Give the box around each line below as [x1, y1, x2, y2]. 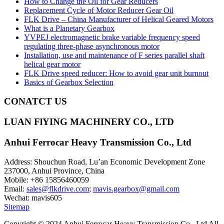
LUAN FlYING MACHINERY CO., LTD [4, 116, 174, 127]
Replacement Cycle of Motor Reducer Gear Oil [24, 5, 173, 14]
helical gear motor [24, 59, 80, 68]
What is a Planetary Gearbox [24, 23, 114, 32]
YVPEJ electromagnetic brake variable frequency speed [24, 32, 200, 41]
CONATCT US [4, 96, 67, 107]
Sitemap [4, 202, 29, 211]
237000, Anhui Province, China [4, 166, 104, 175]
